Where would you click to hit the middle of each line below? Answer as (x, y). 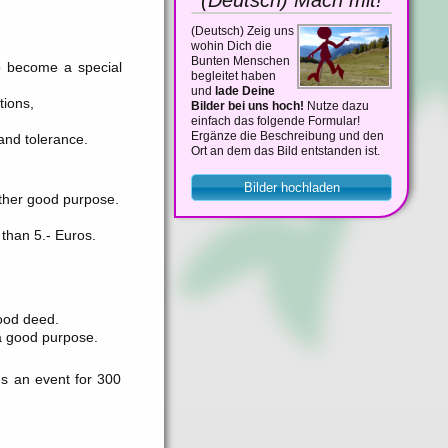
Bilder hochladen (291, 187)
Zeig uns (270, 30)
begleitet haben (233, 75)
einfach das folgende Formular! (275, 120)
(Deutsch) (219, 30)
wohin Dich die (231, 45)
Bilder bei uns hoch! (247, 105)
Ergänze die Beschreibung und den (287, 135)
